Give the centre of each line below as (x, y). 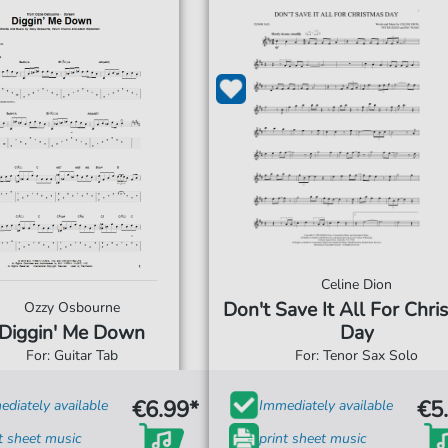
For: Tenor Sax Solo (356, 355)
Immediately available (326, 405)
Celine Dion (356, 284)
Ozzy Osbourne (71, 307)
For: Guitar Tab (71, 355)
